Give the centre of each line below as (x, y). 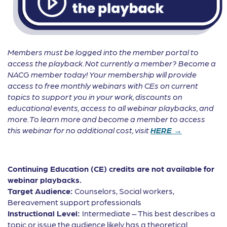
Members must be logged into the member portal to (103, 52)
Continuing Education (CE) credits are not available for (111, 169)
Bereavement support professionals (74, 202)
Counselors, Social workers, (124, 191)
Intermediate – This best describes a (149, 213)
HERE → (166, 130)
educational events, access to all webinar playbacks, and (111, 108)
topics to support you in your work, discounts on (95, 97)
